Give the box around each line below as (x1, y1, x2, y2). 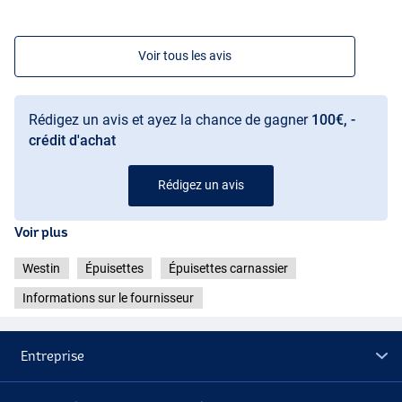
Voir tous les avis (138, 48, 232, 63)
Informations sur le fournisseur (22, 291, 195, 306)
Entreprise (21, 348, 85, 364)
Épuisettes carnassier (168, 260, 288, 275)
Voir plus (14, 223, 68, 240)
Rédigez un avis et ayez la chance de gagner (29, 110, 311, 128)
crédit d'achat (29, 131, 116, 149)
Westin (22, 260, 61, 275)
